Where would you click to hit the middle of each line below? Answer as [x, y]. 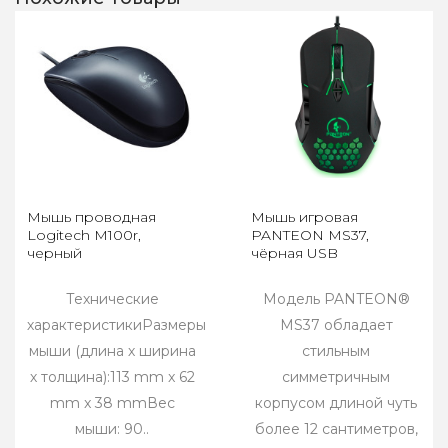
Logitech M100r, [84, 234]
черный [54, 252]
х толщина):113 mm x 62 [112, 376]
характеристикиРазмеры [116, 324]
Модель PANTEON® [336, 298]
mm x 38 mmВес [112, 402]
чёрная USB [294, 252]
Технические [112, 298]
